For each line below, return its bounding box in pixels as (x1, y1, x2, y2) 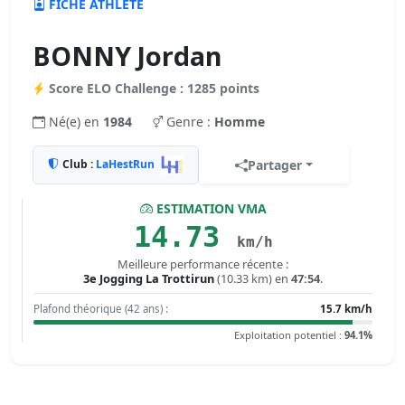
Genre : (166, 113, 214, 130)
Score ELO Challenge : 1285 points (49, 80, 259, 97)
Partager (248, 156, 302, 174)
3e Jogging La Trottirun (83, 270, 214, 287)
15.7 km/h (320, 302, 372, 316)
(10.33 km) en (214, 270, 291, 287)
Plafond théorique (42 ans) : (33, 302, 168, 316)
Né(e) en (49, 113, 103, 130)
